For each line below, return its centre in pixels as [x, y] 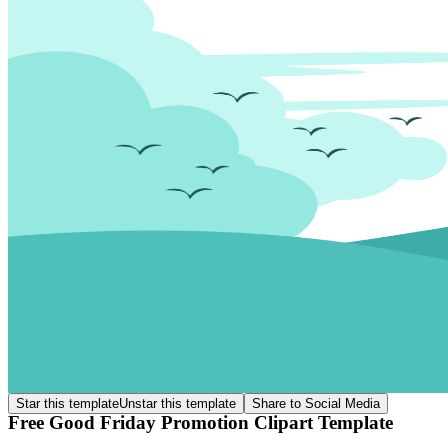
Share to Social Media [316, 403]
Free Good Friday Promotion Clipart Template [200, 422]
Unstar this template [177, 403]
